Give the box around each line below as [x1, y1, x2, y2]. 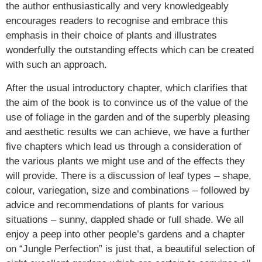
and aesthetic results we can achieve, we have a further [6, 126, 250, 137]
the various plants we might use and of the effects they [6, 155, 245, 167]
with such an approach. [6, 59, 107, 71]
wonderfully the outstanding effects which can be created [6, 44, 254, 56]
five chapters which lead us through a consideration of [6, 140, 242, 152]
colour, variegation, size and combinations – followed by [6, 184, 250, 196]
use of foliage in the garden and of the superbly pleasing [6, 111, 250, 123]
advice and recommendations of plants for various [6, 199, 224, 211]
